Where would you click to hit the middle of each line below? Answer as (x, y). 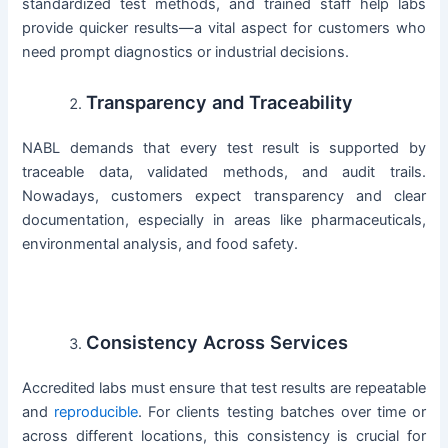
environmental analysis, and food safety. (160, 244)
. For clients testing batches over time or (282, 411)
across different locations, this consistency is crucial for (224, 435)
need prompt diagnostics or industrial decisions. (186, 52)
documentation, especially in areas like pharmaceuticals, (224, 220)
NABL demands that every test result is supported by (224, 148)
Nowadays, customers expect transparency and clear (224, 196)
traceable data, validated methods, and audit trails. (224, 172)
